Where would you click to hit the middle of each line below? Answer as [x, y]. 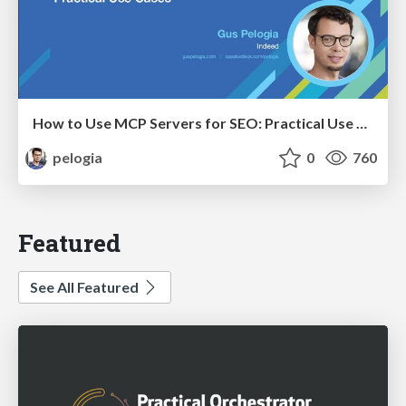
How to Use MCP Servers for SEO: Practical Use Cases [362, 123]
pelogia [77, 158]
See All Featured [86, 286]
